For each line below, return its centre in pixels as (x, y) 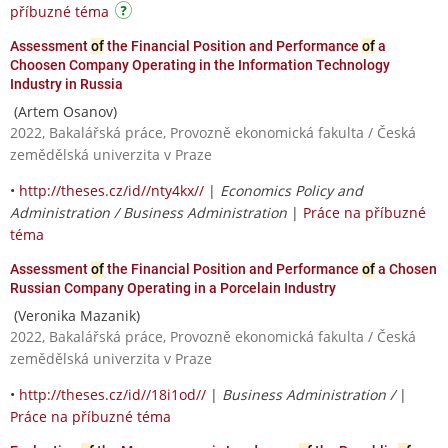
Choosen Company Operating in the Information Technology (200, 64)
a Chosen (406, 268)
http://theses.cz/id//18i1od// (112, 394)
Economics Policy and (291, 190)
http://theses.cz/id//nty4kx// (111, 190)
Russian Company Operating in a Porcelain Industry (173, 287)
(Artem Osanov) (63, 111)
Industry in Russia (66, 83)
